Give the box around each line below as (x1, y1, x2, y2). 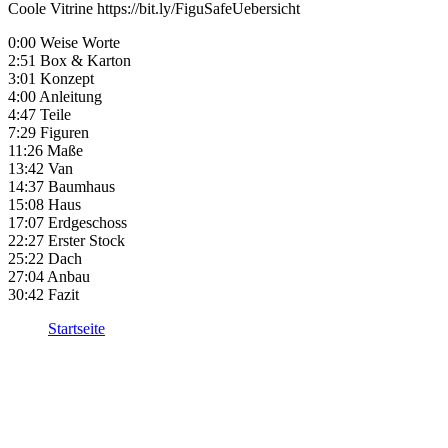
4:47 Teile (8, 106, 71, 123)
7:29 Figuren (8, 124, 89, 141)
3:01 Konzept (8, 70, 94, 87)
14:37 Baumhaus (8, 178, 115, 195)
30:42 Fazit (8, 286, 79, 303)
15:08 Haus (8, 196, 81, 213)
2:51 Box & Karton (8, 52, 131, 69)
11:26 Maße (8, 142, 83, 159)
